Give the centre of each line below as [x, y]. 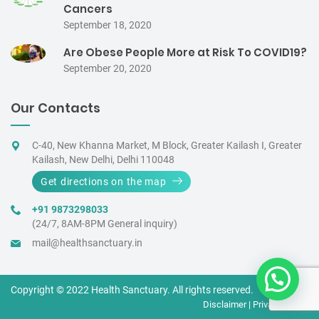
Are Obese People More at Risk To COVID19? [185, 53]
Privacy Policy [281, 305]
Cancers [88, 9]
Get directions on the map [104, 182]
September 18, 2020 [108, 25]
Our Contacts [56, 108]
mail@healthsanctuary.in [87, 243]
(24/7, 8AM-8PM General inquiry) [105, 224]
